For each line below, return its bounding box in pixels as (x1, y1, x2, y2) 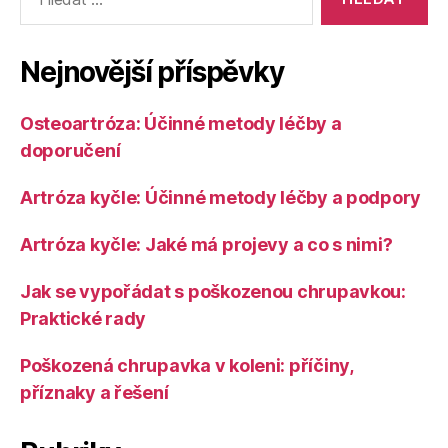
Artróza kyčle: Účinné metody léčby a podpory (20, 187, 422, 208)
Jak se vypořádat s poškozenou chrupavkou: (20, 281, 406, 302)
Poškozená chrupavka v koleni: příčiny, (20, 355, 353, 376)
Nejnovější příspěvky (20, 55, 284, 89)
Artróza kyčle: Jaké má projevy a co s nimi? (20, 234, 393, 255)
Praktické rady (20, 308, 147, 329)
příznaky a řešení (20, 382, 169, 403)
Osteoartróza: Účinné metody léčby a (20, 113, 342, 134)
